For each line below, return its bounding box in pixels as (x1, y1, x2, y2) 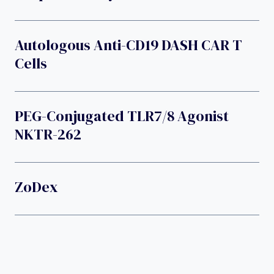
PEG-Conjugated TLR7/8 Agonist (15, 105, 229, 126)
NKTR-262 (15, 124, 81, 144)
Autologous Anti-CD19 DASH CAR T (15, 34, 242, 55)
